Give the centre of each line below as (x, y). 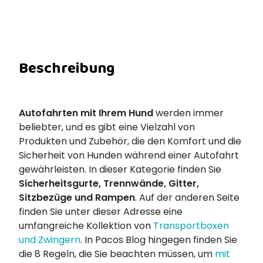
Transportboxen (191, 226)
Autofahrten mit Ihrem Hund (86, 113)
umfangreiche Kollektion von (86, 226)
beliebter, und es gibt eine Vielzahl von (107, 127)
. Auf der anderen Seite (187, 198)
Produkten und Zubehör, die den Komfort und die (130, 141)
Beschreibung (67, 69)
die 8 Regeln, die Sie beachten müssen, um (117, 254)
